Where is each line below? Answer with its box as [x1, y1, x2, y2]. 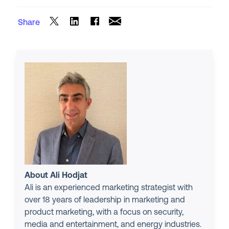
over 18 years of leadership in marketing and [25, 196, 186, 204]
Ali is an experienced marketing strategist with [25, 184, 193, 192]
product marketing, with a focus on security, [25, 208, 184, 217]
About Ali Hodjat [25, 171, 88, 180]
